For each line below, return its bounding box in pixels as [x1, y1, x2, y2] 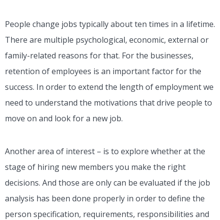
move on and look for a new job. [5, 113, 125, 124]
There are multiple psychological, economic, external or [5, 34, 209, 46]
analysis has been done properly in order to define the [5, 193, 205, 204]
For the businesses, [122, 50, 193, 61]
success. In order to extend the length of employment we [5, 82, 214, 93]
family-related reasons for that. [5, 50, 122, 61]
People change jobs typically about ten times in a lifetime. [5, 19, 215, 30]
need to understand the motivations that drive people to [5, 97, 212, 109]
